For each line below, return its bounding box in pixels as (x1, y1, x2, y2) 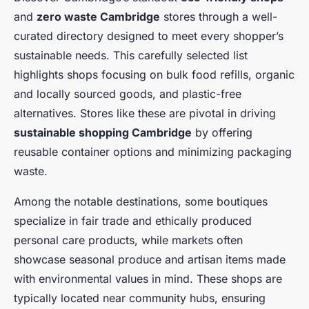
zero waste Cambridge (37, 10, 160, 24)
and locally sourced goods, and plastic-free (14, 87, 241, 101)
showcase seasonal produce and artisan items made (14, 252, 286, 267)
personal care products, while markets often (14, 233, 243, 248)
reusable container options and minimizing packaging (14, 145, 292, 159)
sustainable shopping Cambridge (14, 126, 192, 140)
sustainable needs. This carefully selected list (14, 48, 248, 63)
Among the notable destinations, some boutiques (14, 195, 268, 209)
